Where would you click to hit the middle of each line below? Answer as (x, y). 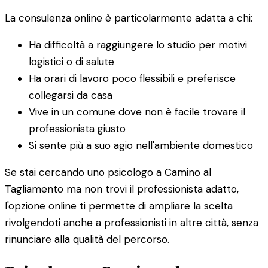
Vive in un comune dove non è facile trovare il (137, 112)
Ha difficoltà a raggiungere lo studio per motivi (138, 45)
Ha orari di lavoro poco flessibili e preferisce (132, 78)
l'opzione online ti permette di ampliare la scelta (119, 205)
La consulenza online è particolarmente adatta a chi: (129, 18)
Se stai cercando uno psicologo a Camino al (108, 172)
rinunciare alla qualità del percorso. (87, 239)
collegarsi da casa (71, 95)
